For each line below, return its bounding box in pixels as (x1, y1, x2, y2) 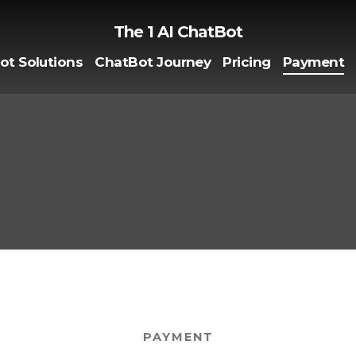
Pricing (222, 53, 271, 70)
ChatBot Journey (95, 53, 211, 70)
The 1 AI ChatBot (114, 22, 242, 41)
